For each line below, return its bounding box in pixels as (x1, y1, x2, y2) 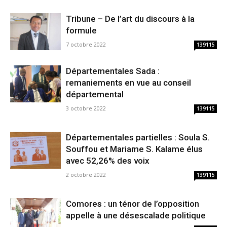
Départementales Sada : (66, 66, 160, 77)
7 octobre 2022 (66, 41, 106, 49)
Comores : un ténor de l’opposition (66, 199, 199, 209)
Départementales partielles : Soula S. (66, 132, 210, 143)
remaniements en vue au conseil (66, 78, 191, 88)
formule (66, 25, 97, 36)
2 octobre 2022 (66, 171, 106, 179)
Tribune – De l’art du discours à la (66, 14, 195, 24)
